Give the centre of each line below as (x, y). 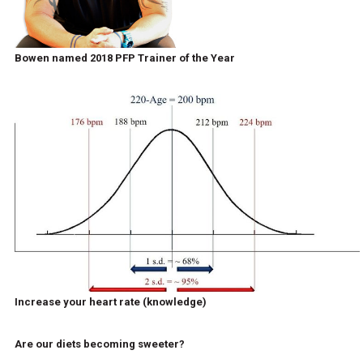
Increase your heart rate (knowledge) (110, 301)
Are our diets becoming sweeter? (99, 344)
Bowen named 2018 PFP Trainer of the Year (124, 58)
